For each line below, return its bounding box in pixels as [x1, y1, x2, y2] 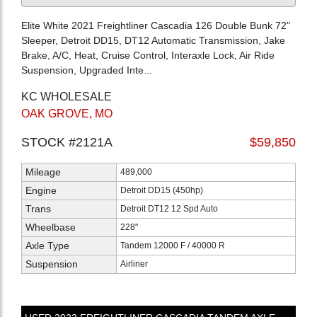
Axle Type [25, 239, 69, 251]
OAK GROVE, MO [21, 107, 113, 120]
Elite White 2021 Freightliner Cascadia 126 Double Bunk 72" [21, 19, 290, 31]
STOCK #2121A [21, 134, 113, 149]
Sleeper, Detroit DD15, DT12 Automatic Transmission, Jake [21, 34, 285, 46]
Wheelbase [25, 221, 76, 233]
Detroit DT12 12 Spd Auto [120, 203, 218, 214]
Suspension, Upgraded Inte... [21, 64, 152, 76]
